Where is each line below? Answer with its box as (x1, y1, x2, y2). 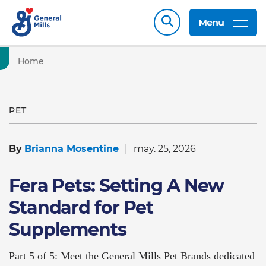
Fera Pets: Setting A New (9, 175, 224, 197)
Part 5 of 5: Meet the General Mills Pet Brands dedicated (9, 250, 255, 262)
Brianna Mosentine (24, 143, 119, 154)
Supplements (9, 218, 126, 240)
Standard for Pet (9, 197, 154, 218)
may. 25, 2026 (134, 143, 196, 154)
